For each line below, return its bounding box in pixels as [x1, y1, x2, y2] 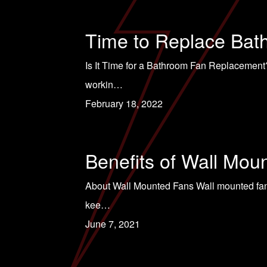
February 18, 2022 [85, 97, 163, 110]
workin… [85, 77, 123, 91]
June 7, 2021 [85, 217, 140, 231]
